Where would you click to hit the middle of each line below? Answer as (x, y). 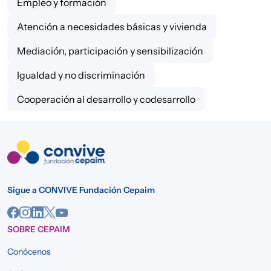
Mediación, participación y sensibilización (110, 51)
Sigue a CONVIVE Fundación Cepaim (81, 190)
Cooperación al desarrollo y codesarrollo (106, 100)
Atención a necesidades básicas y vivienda (112, 27)
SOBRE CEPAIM (39, 230)
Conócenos (29, 252)
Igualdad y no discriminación (81, 75)
